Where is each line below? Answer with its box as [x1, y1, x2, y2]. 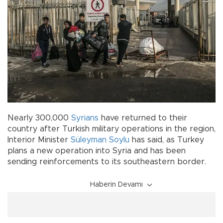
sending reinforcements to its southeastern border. [7, 157, 206, 166]
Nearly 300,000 [7, 113, 71, 122]
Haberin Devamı [90, 181, 143, 188]
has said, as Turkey [129, 135, 204, 144]
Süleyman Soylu [71, 135, 129, 144]
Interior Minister [7, 135, 71, 144]
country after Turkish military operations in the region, [7, 124, 216, 133]
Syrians [71, 113, 99, 122]
